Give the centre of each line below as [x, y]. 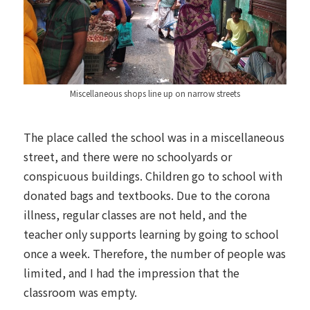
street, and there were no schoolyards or [128, 156]
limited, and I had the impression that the [131, 272]
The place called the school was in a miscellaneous [154, 137]
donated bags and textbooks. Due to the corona [147, 195]
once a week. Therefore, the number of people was [155, 253]
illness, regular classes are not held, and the [135, 214]
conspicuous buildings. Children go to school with [153, 175]
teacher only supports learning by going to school [151, 234]
